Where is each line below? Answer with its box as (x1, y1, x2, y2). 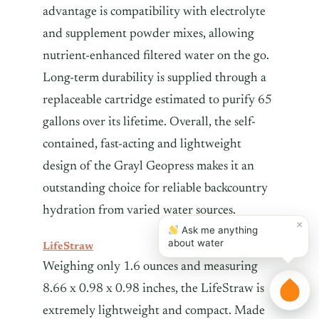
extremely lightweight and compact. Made (43, 304, 265, 318)
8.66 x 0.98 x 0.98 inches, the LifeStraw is (43, 282, 264, 296)
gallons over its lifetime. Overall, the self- (43, 115, 256, 129)
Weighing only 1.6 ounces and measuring (43, 260, 258, 273)
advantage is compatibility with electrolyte (43, 5, 266, 19)
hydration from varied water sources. (43, 204, 236, 217)
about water (168, 237, 224, 249)
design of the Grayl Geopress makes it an (43, 159, 254, 173)
